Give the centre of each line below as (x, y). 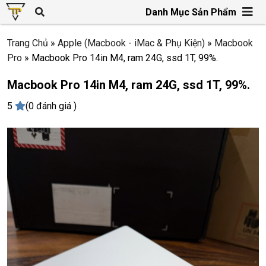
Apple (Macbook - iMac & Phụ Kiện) (131, 43)
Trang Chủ (28, 43)
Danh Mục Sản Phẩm (191, 12)
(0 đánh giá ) (51, 106)
